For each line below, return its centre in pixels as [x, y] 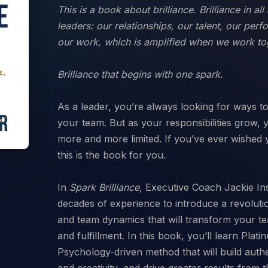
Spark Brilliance [104, 187]
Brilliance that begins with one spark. [140, 74]
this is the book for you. [112, 155]
